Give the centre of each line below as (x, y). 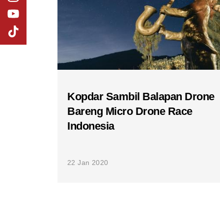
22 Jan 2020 (88, 163)
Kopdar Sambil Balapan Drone (141, 96)
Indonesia (91, 126)
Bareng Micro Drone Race (130, 111)
